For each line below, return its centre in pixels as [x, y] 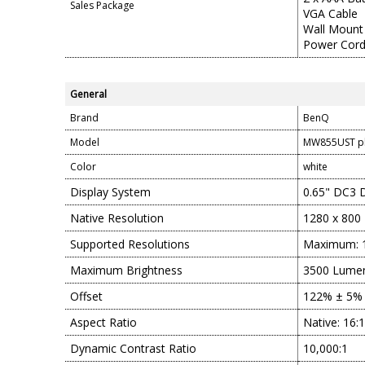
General [88, 94]
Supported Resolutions [130, 244]
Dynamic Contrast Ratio [133, 348]
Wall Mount [333, 29]
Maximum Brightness [126, 270]
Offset [86, 296]
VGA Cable [330, 13]
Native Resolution [117, 218]
